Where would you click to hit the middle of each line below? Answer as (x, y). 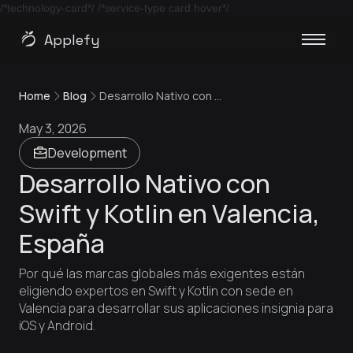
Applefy (72, 39)
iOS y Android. (57, 325)
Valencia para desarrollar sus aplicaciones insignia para (176, 308)
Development (87, 153)
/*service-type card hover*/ (163, 8)
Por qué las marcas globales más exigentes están (162, 273)
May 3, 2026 (53, 128)
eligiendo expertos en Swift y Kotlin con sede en (156, 291)
